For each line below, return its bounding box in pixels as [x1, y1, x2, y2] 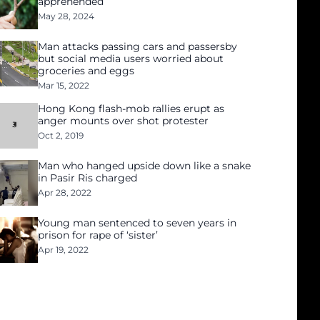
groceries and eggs [38, 64, 135, 77]
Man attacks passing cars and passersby [38, 40, 238, 53]
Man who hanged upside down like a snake [38, 159, 251, 172]
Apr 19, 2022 [38, 244, 89, 255]
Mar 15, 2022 [38, 80, 90, 91]
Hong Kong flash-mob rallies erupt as [38, 102, 225, 115]
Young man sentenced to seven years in [38, 216, 237, 229]
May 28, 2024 [38, 11, 95, 21]
